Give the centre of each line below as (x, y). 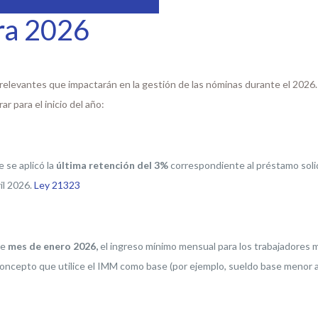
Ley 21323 (57, 185)
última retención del (105, 165)
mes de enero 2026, (53, 246)
